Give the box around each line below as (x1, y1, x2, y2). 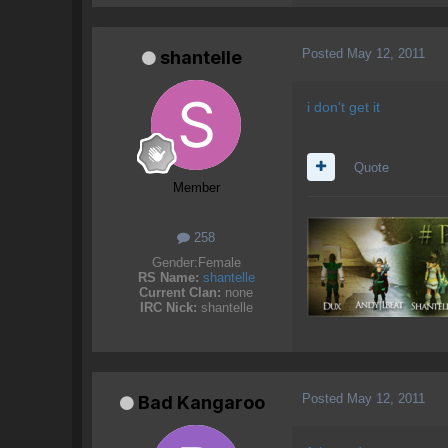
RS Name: (137, 269, 199, 285)
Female (197, 254, 241, 270)
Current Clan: (139, 284, 221, 300)
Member (172, 179, 220, 195)
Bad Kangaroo (137, 391, 265, 413)
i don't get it (307, 98, 380, 115)
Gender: (151, 254, 198, 270)
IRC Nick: (139, 299, 197, 315)
